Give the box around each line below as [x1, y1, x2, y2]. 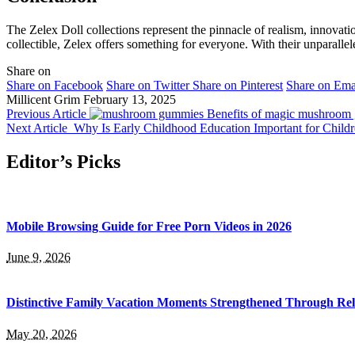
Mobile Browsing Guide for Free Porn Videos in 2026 [6, 219, 292, 233]
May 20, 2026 [6, 326, 77, 341]
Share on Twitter [106, 78, 189, 92]
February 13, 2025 [83, 92, 176, 106]
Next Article [6, 120, 67, 135]
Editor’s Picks [6, 151, 120, 172]
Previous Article [6, 106, 86, 120]
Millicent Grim [6, 92, 80, 106]
